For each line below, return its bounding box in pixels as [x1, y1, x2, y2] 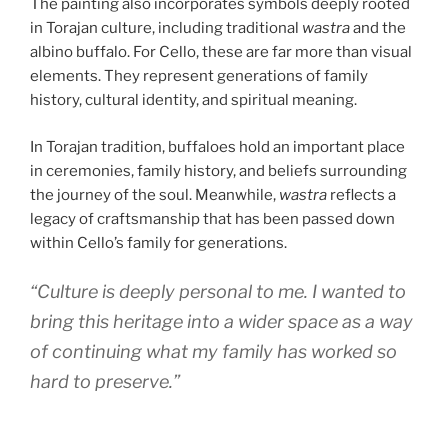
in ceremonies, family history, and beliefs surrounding [30, 161, 407, 180]
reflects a [327, 185, 396, 204]
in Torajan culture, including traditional [30, 19, 302, 38]
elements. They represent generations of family [30, 67, 368, 86]
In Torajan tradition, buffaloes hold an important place [30, 137, 405, 156]
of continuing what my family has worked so [30, 341, 397, 363]
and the [350, 19, 406, 38]
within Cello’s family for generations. [30, 233, 287, 252]
